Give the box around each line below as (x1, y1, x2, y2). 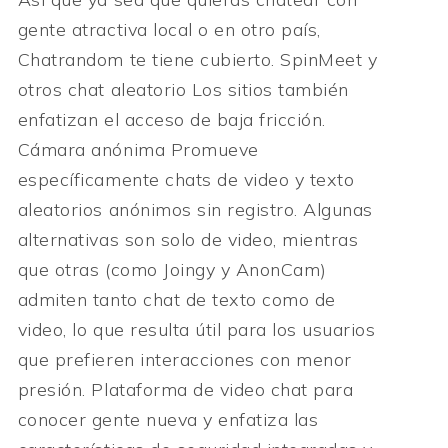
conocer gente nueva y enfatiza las (17, 407, 319, 431)
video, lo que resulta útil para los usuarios (17, 317, 376, 341)
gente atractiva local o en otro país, (17, 17, 321, 41)
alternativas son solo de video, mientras (17, 227, 359, 251)
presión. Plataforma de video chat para (17, 377, 354, 401)
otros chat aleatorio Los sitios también (17, 77, 349, 101)
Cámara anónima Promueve (17, 137, 259, 161)
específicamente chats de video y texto (17, 167, 355, 191)
